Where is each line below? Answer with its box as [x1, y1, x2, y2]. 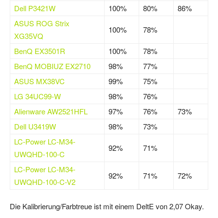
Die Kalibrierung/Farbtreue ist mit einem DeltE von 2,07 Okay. [10, 201, 204, 212]
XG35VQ [14, 31, 43, 41]
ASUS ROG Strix [14, 18, 70, 29]
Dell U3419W [14, 121, 56, 132]
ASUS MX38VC [14, 76, 65, 87]
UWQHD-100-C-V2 [14, 177, 75, 187]
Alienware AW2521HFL [14, 106, 88, 117]
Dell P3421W [14, 3, 55, 14]
